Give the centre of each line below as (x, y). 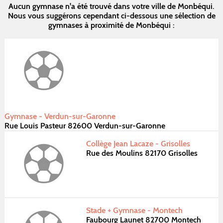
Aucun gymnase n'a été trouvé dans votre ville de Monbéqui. (111, 6)
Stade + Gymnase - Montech (134, 210)
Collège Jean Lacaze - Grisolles (138, 143)
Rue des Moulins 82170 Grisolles (142, 153)
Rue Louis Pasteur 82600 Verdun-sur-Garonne (85, 125)
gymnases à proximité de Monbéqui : (111, 25)
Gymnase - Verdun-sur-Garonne (60, 116)
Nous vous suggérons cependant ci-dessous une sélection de (111, 15)
